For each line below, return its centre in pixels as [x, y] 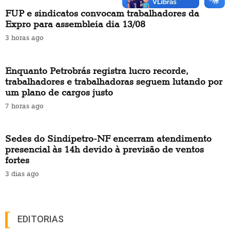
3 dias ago [22, 174]
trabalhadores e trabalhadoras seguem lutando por [114, 81]
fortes [17, 160]
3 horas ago [24, 37]
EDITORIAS [41, 219]
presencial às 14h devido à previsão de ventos [104, 149]
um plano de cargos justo [59, 92]
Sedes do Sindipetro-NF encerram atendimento [108, 139]
